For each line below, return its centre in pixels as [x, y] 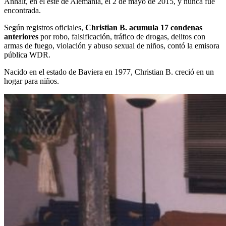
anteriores [21, 36]
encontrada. [22, 10]
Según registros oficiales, [44, 27]
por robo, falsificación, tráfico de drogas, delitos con [122, 36]
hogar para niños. [32, 81]
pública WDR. [27, 54]
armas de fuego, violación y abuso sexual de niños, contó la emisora [112, 45]
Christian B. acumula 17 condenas [144, 27]
